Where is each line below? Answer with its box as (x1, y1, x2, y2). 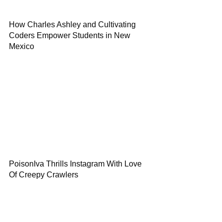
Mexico (9, 42, 34, 51)
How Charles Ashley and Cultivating (9, 20, 136, 29)
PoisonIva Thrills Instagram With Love (9, 160, 142, 168)
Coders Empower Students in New (9, 31, 130, 40)
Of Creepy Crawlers (9, 170, 78, 179)
